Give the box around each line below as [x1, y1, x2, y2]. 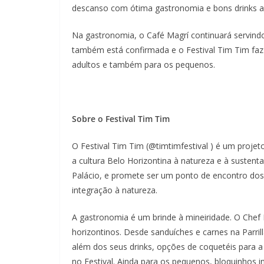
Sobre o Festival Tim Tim [72, 113, 172, 124]
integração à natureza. [72, 184, 157, 196]
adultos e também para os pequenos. [72, 58, 215, 70]
